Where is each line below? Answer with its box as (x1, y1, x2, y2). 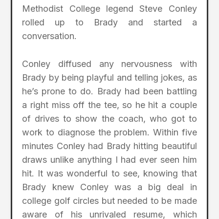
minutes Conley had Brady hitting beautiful (22, 141, 197, 151)
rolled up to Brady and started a (22, 17, 197, 28)
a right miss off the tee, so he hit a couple (22, 100, 197, 110)
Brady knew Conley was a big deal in (22, 182, 197, 192)
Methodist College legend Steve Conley (22, 3, 197, 14)
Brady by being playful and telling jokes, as (22, 72, 197, 83)
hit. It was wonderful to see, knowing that (22, 168, 197, 178)
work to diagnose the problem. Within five (22, 127, 197, 137)
